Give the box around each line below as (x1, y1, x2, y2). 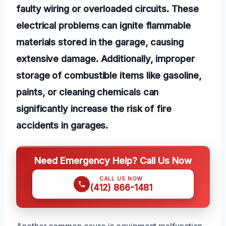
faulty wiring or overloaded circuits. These (16, 3, 199, 14)
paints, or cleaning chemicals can (16, 86, 159, 97)
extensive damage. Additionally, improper (16, 52, 195, 64)
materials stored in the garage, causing (16, 36, 184, 47)
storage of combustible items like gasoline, (16, 69, 202, 81)
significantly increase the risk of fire (16, 102, 172, 114)
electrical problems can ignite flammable (16, 19, 191, 31)
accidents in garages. (16, 119, 108, 131)
